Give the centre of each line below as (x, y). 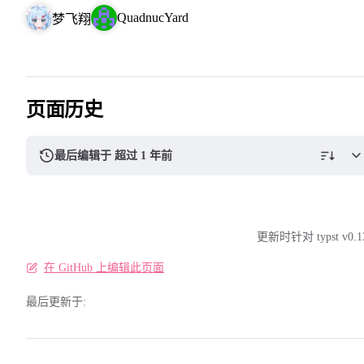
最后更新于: (56, 302)
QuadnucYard (153, 18)
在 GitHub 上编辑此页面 (104, 268)
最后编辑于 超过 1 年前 (114, 155)
